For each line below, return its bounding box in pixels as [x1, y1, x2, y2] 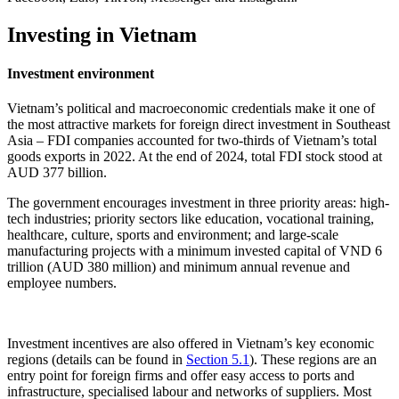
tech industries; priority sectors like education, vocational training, [7, 211, 374, 227]
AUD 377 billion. [7, 165, 107, 181]
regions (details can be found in [7, 352, 186, 368]
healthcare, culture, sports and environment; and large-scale [7, 227, 338, 243]
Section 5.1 [186, 352, 249, 368]
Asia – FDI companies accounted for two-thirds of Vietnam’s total [7, 133, 377, 149]
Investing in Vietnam [7, 22, 197, 46]
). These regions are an [249, 352, 377, 368]
